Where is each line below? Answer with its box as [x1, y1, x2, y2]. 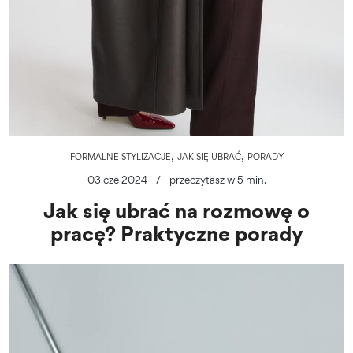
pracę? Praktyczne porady [50, 221, 303, 247]
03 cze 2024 [87, 173, 147, 187]
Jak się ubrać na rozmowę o [43, 198, 310, 224]
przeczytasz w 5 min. [169, 173, 266, 187]
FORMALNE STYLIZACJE [69, 151, 171, 163]
